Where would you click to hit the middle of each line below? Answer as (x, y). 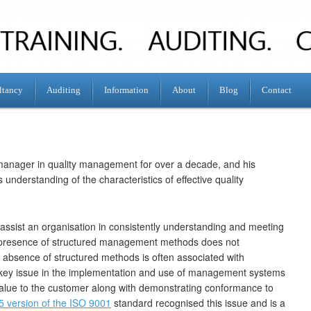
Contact (277, 90)
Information (126, 90)
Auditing (64, 90)
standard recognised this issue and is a (198, 303)
